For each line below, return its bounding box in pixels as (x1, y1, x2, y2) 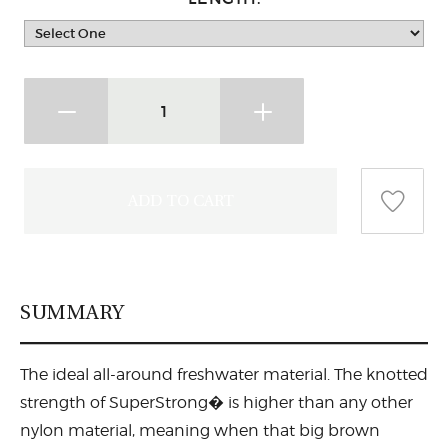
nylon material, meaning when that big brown (20, 421, 380, 441)
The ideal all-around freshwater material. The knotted (20, 365, 428, 385)
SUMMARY (20, 300, 125, 325)
